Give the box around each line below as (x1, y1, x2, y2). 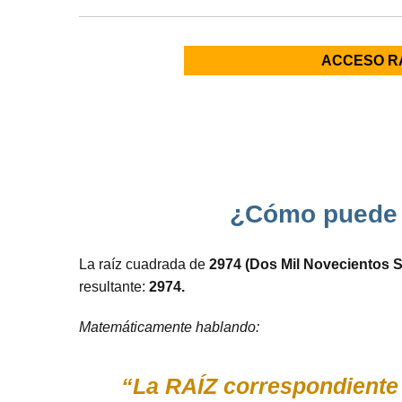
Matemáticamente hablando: (79, 319, 259, 335)
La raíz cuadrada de (79, 257, 209, 272)
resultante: (79, 279, 149, 294)
